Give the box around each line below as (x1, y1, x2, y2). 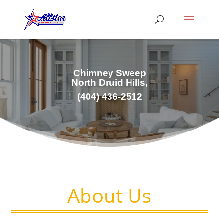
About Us (67, 182, 152, 209)
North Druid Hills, (71, 77, 148, 88)
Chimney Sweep (73, 67, 146, 78)
